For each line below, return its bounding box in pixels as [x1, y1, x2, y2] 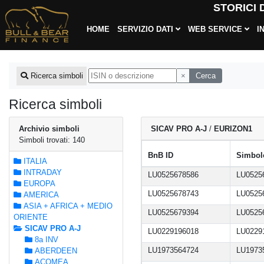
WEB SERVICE [187, 25, 245, 34]
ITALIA [21, 156, 47, 166]
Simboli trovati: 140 [19, 135, 85, 144]
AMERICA [21, 190, 59, 199]
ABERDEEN [32, 246, 77, 255]
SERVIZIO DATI [117, 25, 176, 34]
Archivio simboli [19, 124, 80, 133]
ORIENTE [13, 212, 48, 222]
